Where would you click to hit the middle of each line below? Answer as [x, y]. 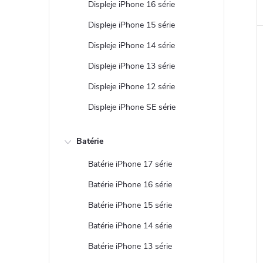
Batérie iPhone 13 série [130, 246]
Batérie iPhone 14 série [130, 226]
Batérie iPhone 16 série [130, 185]
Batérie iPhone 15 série [130, 205]
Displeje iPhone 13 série [131, 66]
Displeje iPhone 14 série [131, 45]
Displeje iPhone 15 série [131, 25]
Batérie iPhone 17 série [130, 164]
